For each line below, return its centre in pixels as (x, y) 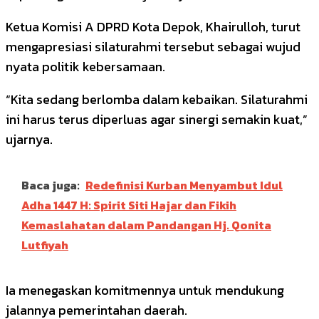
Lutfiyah (45, 245)
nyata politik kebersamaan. (85, 66)
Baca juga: (51, 185)
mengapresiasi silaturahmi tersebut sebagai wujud (153, 46)
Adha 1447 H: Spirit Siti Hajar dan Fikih (129, 205)
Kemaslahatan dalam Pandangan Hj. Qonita (146, 225)
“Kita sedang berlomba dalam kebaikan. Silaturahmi (157, 99)
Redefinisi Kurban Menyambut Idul (184, 185)
